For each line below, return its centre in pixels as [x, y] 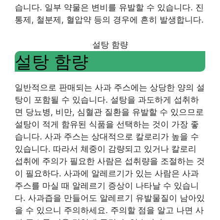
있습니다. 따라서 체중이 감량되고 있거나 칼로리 [106, 149]
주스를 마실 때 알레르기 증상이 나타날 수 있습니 [107, 185]
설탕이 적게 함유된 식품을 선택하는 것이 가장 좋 [107, 124]
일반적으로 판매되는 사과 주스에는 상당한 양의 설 [110, 87]
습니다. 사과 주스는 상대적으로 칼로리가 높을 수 [107, 136]
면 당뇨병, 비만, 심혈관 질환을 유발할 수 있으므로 [109, 112]
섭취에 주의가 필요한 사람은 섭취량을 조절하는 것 [110, 161]
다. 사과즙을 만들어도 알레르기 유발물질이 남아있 [110, 198]
